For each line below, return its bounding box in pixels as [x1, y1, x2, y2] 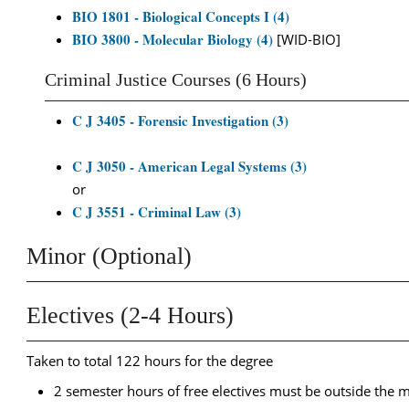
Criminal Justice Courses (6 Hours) [45, 70, 307, 89]
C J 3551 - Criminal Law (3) [72, 202, 241, 222]
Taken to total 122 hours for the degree [26, 351, 273, 370]
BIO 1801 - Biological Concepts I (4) [72, 6, 289, 26]
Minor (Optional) [26, 243, 192, 269]
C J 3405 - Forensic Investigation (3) [72, 110, 288, 131]
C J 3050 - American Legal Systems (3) [72, 156, 307, 176]
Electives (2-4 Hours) [26, 302, 234, 329]
